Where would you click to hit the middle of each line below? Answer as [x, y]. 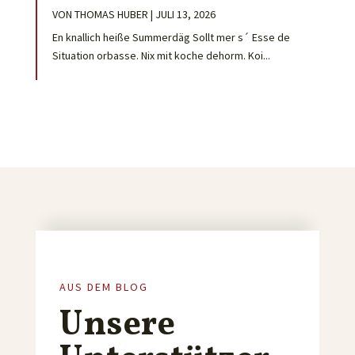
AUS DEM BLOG [103, 286]
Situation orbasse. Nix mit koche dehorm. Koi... [161, 55]
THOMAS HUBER [111, 14]
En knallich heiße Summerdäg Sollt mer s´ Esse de [171, 37]
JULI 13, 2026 [185, 14]
